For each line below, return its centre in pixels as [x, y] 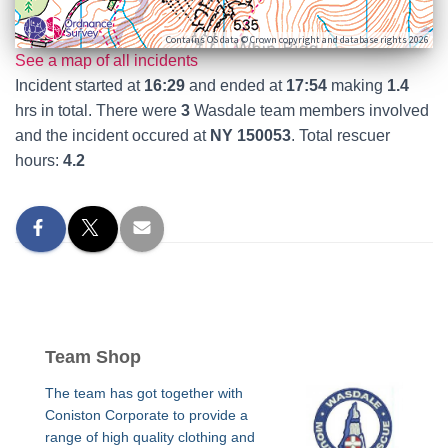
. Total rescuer [340, 135]
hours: [39, 160]
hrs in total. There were [98, 110]
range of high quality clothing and [150, 437]
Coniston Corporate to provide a [146, 415]
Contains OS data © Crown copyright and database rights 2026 [297, 39]
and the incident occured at [112, 135]
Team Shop [93, 357]
